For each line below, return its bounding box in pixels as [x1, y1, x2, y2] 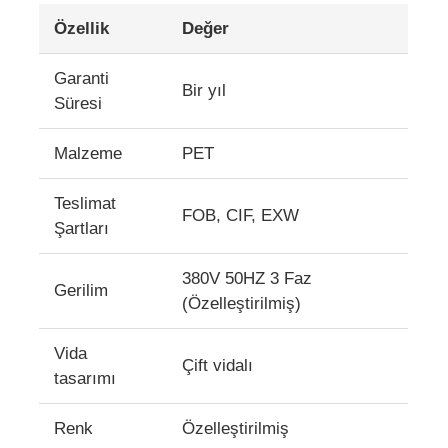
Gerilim [54, 280, 109, 300]
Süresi [54, 93, 103, 113]
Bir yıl [182, 80, 227, 100]
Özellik [54, 18, 110, 38]
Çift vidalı [182, 355, 254, 375]
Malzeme [54, 143, 123, 163]
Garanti [54, 68, 110, 88]
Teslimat [54, 193, 117, 213]
